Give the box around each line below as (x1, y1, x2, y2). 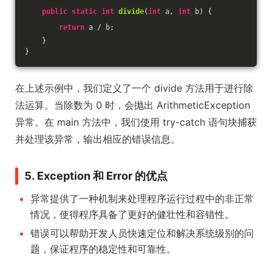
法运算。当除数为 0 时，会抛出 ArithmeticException (15, 98, 250, 111)
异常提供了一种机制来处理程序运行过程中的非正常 (30, 192, 254, 205)
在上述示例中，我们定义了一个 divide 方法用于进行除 (15, 81, 253, 94)
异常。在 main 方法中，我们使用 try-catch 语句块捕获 (15, 115, 257, 128)
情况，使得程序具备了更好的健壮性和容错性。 (30, 208, 234, 220)
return (59, 22, 84, 32)
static (72, 7, 97, 16)
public (42, 7, 67, 16)
